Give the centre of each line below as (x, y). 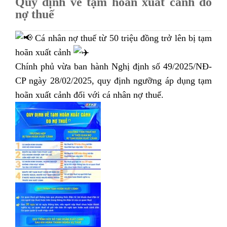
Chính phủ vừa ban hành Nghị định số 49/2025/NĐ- (113, 66)
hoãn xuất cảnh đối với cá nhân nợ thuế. (89, 94)
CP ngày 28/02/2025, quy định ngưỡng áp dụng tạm (113, 80)
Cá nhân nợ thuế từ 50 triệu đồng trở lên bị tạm (122, 38)
